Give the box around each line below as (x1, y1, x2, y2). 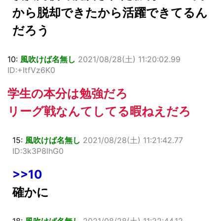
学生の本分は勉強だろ (7, 86, 128, 101)
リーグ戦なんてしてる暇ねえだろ (7, 104, 191, 119)
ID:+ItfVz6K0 (7, 65, 55, 75)
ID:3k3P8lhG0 (12, 146, 64, 156)
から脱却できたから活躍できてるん (12, 5, 208, 20)
